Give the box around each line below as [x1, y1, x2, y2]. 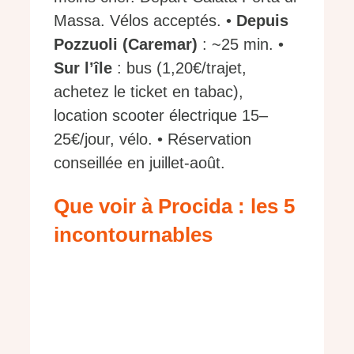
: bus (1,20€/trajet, [112, 59, 247, 77]
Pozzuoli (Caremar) [54, 36, 198, 54]
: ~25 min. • [198, 36, 284, 54]
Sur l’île [54, 59, 112, 77]
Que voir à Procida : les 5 [54, 194, 295, 218]
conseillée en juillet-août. [54, 154, 225, 172]
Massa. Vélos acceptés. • [54, 12, 236, 30]
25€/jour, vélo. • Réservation [54, 130, 251, 149]
